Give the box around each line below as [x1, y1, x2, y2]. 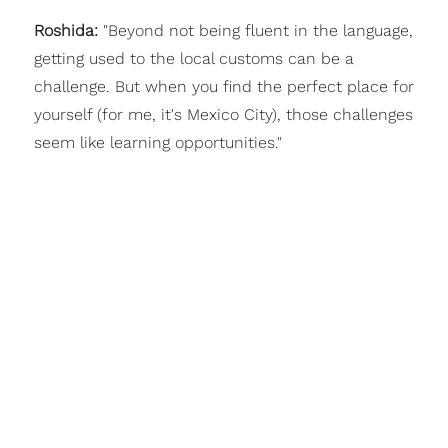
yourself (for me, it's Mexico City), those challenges [33, 104, 413, 124]
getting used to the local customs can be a [33, 48, 354, 68]
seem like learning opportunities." [33, 132, 282, 152]
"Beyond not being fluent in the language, [102, 20, 413, 40]
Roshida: [33, 20, 103, 40]
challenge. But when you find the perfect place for [33, 76, 414, 96]
